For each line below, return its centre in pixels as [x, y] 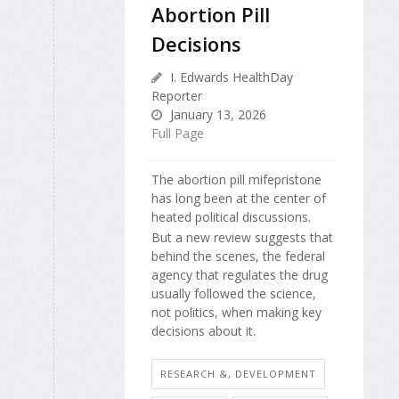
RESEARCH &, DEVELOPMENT [238, 374]
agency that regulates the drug [240, 274]
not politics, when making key [236, 312]
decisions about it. [204, 330]
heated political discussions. [231, 217]
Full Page [178, 134]
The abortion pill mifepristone [236, 180]
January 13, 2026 [216, 115]
